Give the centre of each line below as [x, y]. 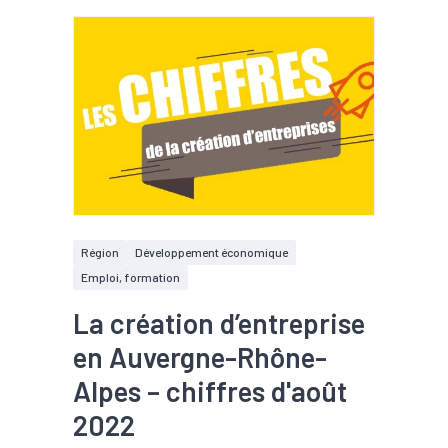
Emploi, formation [130, 277]
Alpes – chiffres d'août [210, 391]
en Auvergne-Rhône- [200, 357]
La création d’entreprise [219, 323]
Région [100, 252]
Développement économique [211, 252]
